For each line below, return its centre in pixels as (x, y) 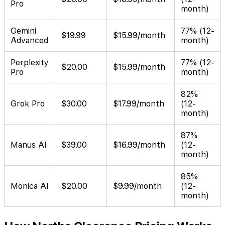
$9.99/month (137, 186)
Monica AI (30, 186)
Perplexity (30, 63)
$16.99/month (139, 145)
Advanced (29, 41)
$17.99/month (139, 104)
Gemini (23, 31)
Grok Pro (28, 104)
